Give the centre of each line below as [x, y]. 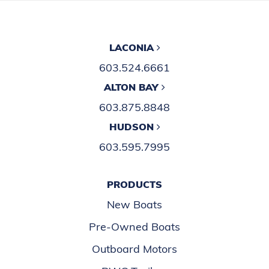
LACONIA [133, 47]
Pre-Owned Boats [134, 227]
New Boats [134, 204]
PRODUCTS [134, 184]
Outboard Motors [134, 249]
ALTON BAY [133, 87]
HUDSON [133, 127]
